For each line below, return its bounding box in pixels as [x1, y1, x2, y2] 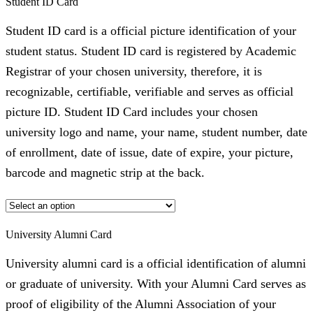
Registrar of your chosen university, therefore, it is [6, 64, 262, 78]
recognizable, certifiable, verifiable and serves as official [6, 84, 293, 99]
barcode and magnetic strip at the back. [6, 165, 205, 180]
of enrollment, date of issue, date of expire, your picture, [6, 145, 293, 159]
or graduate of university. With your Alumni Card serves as [6, 276, 306, 291]
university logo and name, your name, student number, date [6, 124, 307, 139]
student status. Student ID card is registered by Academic [6, 43, 296, 58]
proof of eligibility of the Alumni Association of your [6, 296, 276, 311]
